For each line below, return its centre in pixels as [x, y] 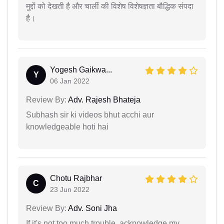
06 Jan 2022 [70, 81]
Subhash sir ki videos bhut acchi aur [90, 115]
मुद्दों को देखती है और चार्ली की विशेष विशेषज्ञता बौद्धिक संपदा [110, 6]
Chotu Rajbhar [76, 178]
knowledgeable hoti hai [67, 127]
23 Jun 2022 [70, 190]
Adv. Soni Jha [92, 208]
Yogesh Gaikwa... [81, 70]
